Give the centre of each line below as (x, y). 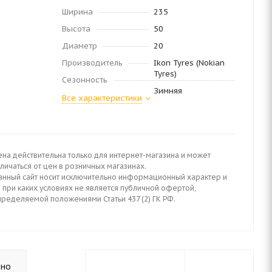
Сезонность (85, 80)
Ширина (77, 12)
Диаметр (80, 46)
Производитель (92, 63)
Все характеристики (102, 98)
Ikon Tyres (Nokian (189, 63)
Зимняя (168, 91)
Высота (76, 29)
